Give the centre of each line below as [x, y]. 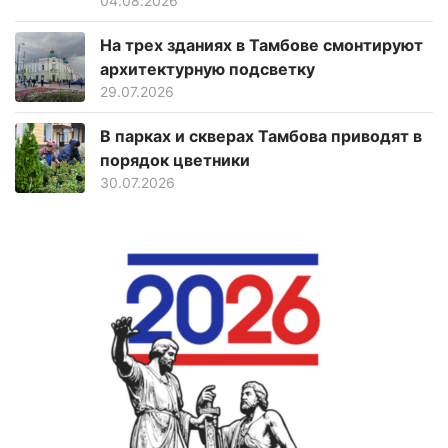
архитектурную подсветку [207, 68]
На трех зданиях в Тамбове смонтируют [261, 44]
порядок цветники [175, 159]
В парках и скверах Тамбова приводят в [261, 135]
